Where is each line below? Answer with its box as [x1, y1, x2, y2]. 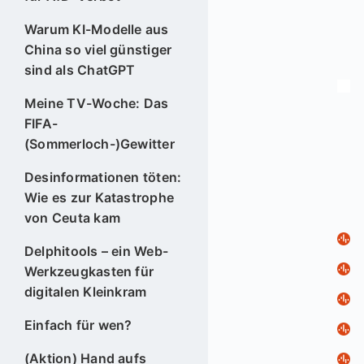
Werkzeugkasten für [24, 262, 154, 279]
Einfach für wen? [24, 316, 132, 333]
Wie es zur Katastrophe [24, 188, 175, 206]
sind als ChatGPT [24, 61, 136, 78]
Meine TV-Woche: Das [24, 94, 169, 111]
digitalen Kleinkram [24, 283, 147, 300]
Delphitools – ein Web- [24, 242, 169, 259]
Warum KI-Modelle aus [24, 20, 169, 37]
